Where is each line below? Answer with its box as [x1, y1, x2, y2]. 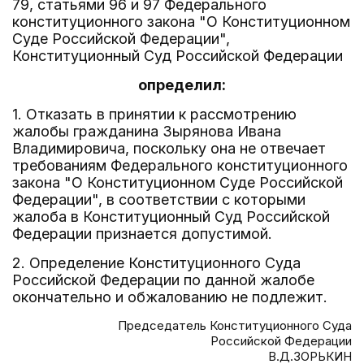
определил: [138, 76, 226, 93]
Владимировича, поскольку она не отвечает [12, 140, 326, 157]
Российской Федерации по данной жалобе [12, 271, 314, 288]
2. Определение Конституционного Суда [12, 254, 301, 271]
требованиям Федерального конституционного [12, 157, 348, 174]
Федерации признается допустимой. [12, 225, 272, 242]
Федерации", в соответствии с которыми [12, 191, 305, 208]
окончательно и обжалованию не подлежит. [12, 288, 327, 305]
